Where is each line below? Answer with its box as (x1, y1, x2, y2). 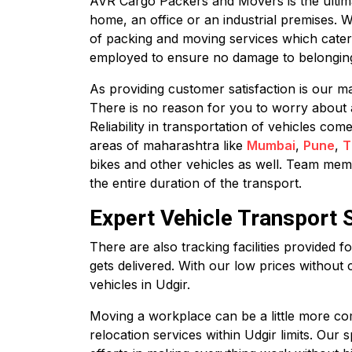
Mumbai (247, 137, 295, 153)
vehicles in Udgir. (90, 277, 190, 292)
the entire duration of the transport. (90, 175, 302, 191)
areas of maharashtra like (90, 137, 247, 153)
